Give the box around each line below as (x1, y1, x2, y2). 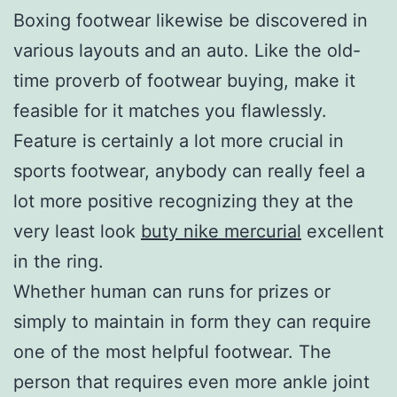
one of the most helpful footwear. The (13, 340, 331, 362)
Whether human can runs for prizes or (13, 280, 331, 302)
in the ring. (13, 250, 104, 272)
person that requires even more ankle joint (13, 370, 370, 393)
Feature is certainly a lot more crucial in (13, 129, 344, 152)
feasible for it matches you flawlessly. (13, 99, 327, 121)
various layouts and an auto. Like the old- (13, 39, 361, 61)
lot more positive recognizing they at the (13, 190, 354, 212)
